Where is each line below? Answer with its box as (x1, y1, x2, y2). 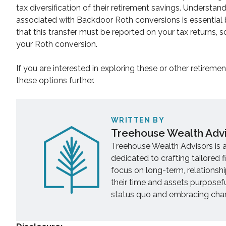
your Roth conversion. (16, 39, 97, 49)
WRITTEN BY (111, 116, 165, 125)
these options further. (16, 76, 94, 86)
